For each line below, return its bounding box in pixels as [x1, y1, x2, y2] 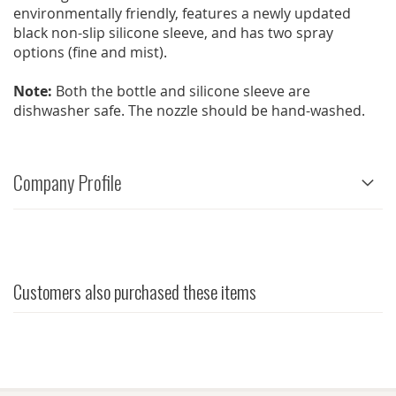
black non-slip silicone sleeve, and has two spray [13, 23, 333, 43]
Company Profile [13, 168, 122, 197]
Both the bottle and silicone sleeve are [52, 81, 310, 102]
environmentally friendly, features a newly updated [13, 4, 351, 24]
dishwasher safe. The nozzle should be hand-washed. [13, 101, 365, 121]
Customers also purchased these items [13, 278, 256, 306]
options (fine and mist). [13, 42, 171, 63]
